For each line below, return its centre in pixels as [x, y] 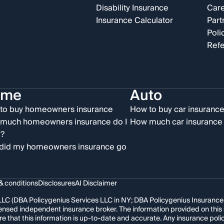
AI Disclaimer [96, 183]
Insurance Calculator [134, 20]
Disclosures [56, 183]
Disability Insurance [132, 8]
